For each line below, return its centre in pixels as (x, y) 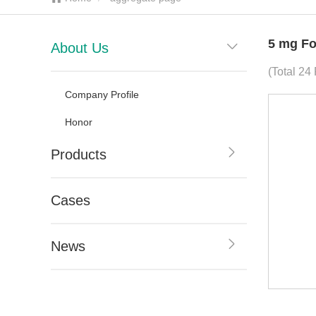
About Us (80, 48)
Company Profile (102, 95)
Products (79, 154)
